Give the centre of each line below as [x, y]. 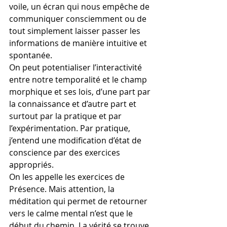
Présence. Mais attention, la [63, 189]
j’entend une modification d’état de [76, 140]
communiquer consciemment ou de [79, 19]
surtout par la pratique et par [66, 116]
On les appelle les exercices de [68, 177]
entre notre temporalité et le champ [79, 80]
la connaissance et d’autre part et [74, 104]
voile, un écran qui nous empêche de [80, 7]
